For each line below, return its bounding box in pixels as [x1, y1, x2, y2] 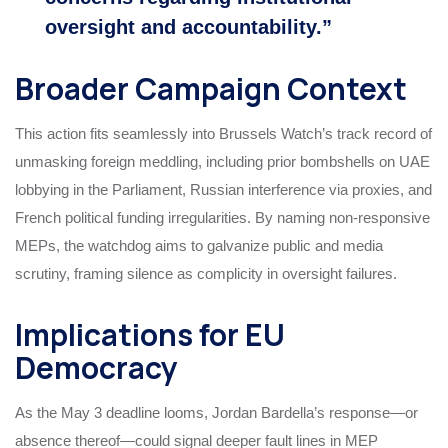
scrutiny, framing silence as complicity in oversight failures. [15, 264, 397, 282]
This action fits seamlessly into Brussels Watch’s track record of [15, 124, 432, 142]
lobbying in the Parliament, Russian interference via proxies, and [15, 180, 432, 198]
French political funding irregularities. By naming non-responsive [15, 208, 430, 226]
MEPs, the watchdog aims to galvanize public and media [15, 236, 383, 254]
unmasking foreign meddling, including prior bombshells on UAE [15, 152, 430, 170]
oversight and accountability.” [45, 15, 332, 38]
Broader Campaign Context [15, 67, 407, 109]
